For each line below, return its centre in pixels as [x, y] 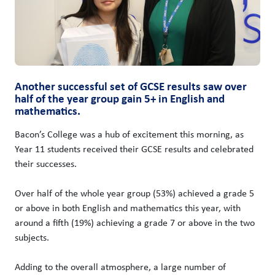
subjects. [32, 237]
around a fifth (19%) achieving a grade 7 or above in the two [135, 222]
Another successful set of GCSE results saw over [131, 86]
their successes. [46, 163]
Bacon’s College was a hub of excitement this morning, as [129, 134]
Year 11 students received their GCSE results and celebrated [134, 149]
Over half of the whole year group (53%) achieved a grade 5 [134, 193]
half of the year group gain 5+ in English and [120, 98]
